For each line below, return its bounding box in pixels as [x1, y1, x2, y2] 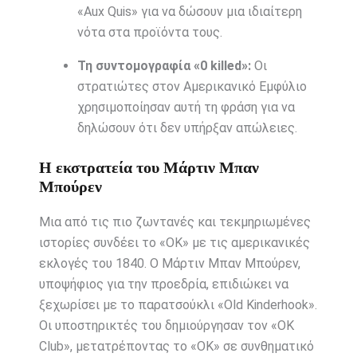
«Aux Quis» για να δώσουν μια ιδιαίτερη [76, 4, 302, 20]
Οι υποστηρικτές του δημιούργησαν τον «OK [38, 318, 294, 334]
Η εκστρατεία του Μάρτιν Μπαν [38, 159, 259, 177]
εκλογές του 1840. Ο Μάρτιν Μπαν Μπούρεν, [38, 256, 300, 272]
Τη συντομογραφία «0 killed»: [76, 58, 251, 74]
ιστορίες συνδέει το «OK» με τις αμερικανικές [38, 235, 310, 251]
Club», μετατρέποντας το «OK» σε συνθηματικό [38, 339, 314, 355]
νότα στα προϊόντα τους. [76, 25, 222, 41]
